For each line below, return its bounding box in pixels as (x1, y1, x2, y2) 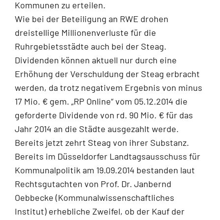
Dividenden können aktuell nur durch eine (15, 54, 177, 65)
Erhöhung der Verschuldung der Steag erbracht (15, 68, 200, 79)
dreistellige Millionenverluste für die (15, 27, 156, 38)
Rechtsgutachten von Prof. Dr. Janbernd (15, 178, 171, 189)
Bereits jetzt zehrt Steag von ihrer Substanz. (15, 137, 189, 148)
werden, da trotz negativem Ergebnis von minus (15, 82, 202, 93)
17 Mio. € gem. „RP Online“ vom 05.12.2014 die (15, 95, 188, 107)
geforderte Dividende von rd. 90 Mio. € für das (15, 109, 193, 120)
